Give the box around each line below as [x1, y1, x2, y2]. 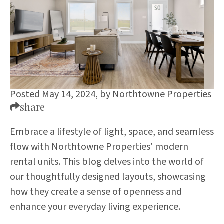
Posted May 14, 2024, [10, 87, 100, 101]
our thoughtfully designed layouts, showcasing [10, 170, 206, 184]
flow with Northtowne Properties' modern [10, 140, 188, 154]
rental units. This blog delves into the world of [10, 155, 204, 169]
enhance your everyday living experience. [10, 200, 180, 214]
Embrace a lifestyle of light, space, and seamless [10, 125, 214, 139]
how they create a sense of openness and [10, 185, 182, 199]
